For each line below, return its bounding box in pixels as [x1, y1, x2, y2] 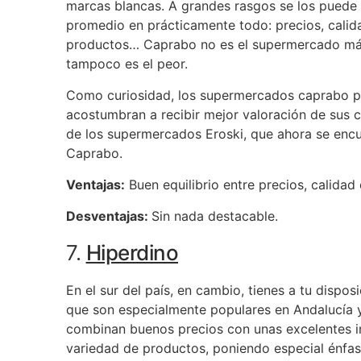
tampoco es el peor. [66, 56, 188, 72]
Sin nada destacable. [151, 208, 278, 224]
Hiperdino [85, 240, 178, 265]
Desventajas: [66, 208, 151, 224]
